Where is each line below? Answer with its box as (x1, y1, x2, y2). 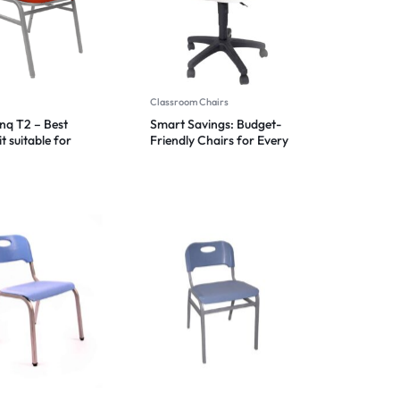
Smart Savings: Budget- (149, 116, 281, 133)
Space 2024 (149, 148, 216, 165)
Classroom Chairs (149, 96, 229, 109)
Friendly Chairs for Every (149, 132, 288, 149)
